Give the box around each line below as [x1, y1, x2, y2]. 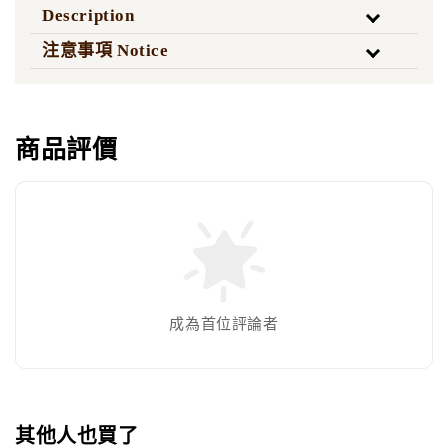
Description [42, 6, 135, 26]
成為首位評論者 [169, 316, 279, 333]
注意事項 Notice [42, 41, 169, 61]
